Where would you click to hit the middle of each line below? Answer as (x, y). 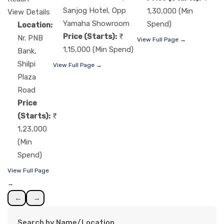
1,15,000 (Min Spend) (98, 49)
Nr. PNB (30, 38)
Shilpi (26, 64)
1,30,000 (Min (170, 11)
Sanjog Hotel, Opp (94, 10)
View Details (29, 12)
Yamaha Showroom (96, 23)
